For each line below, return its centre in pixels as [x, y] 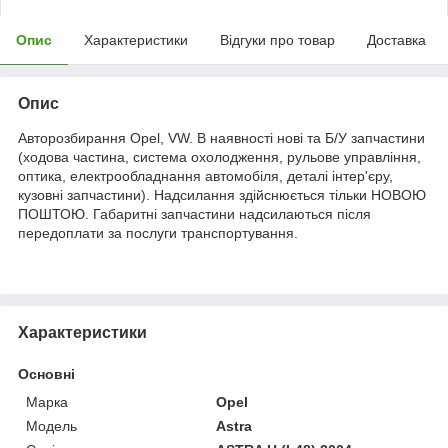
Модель [51, 425]
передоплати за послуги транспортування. [158, 232]
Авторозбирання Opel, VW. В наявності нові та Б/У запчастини [221, 137]
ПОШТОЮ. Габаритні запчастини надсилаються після [194, 213]
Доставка [396, 39]
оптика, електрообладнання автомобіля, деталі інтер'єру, [205, 175]
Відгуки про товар [277, 39]
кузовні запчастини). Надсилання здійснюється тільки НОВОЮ [222, 194]
